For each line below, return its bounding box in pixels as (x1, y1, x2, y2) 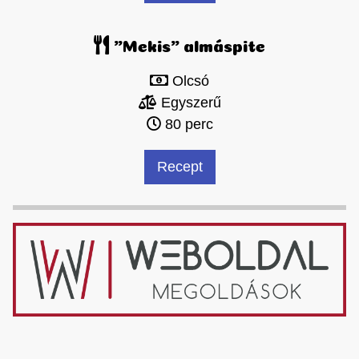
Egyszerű (156, 95, 221, 111)
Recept (156, 159, 203, 175)
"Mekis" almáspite (110, 40, 265, 49)
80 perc (160, 116, 213, 133)
